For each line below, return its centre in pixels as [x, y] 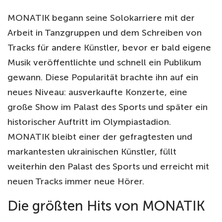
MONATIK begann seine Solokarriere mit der [101, 18]
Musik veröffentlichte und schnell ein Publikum [104, 62]
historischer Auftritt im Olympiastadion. [89, 122]
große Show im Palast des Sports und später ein [108, 107]
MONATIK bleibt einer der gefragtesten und [100, 137]
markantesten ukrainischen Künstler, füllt [92, 151]
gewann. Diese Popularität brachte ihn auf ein [103, 77]
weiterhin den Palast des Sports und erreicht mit [108, 166]
